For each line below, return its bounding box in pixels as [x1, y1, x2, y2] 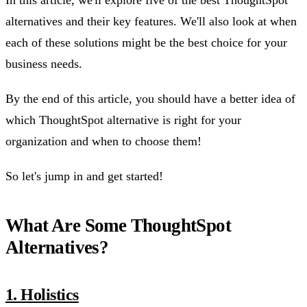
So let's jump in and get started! [5, 169, 163, 184]
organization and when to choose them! [5, 134, 201, 149]
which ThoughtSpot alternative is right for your [5, 113, 241, 127]
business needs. [5, 57, 82, 71]
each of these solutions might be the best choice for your [5, 36, 287, 50]
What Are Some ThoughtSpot [5, 215, 232, 236]
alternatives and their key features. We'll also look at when [5, 14, 297, 29]
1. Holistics [5, 286, 79, 304]
